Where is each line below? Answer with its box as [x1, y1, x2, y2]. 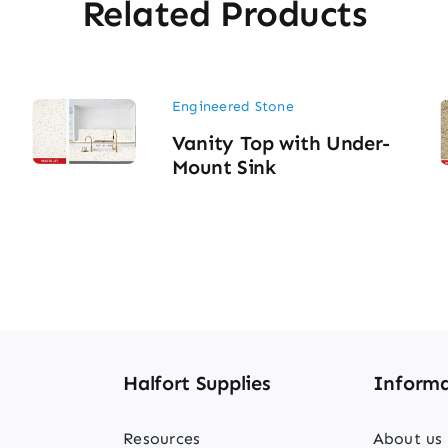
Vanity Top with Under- [171, 130, 391, 155]
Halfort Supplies [123, 370, 271, 395]
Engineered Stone [171, 98, 294, 116]
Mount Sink [171, 154, 276, 179]
